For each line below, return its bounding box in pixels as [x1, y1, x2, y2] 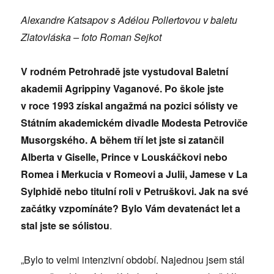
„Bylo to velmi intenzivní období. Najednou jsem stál [21, 253, 245, 267]
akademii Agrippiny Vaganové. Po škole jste [21, 81, 224, 96]
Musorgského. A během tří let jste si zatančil [21, 133, 224, 147]
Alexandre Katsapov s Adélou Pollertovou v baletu [21, 13, 238, 28]
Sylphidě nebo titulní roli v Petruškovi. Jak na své [21, 184, 249, 199]
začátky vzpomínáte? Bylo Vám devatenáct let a [21, 201, 241, 216]
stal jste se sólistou [21, 218, 110, 233]
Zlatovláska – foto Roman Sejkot [21, 30, 162, 45]
